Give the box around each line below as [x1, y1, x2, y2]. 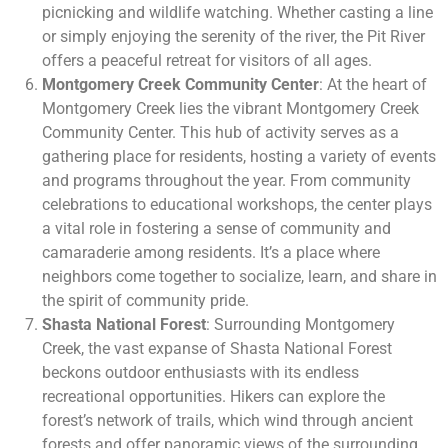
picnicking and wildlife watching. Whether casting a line [42, 3, 433, 23]
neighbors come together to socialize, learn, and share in [42, 267, 437, 287]
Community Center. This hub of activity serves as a [42, 123, 399, 143]
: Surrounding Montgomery [206, 315, 395, 335]
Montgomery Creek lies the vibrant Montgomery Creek [42, 99, 419, 119]
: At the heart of [319, 75, 427, 95]
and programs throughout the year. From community [42, 171, 411, 191]
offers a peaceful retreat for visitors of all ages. [42, 51, 372, 71]
